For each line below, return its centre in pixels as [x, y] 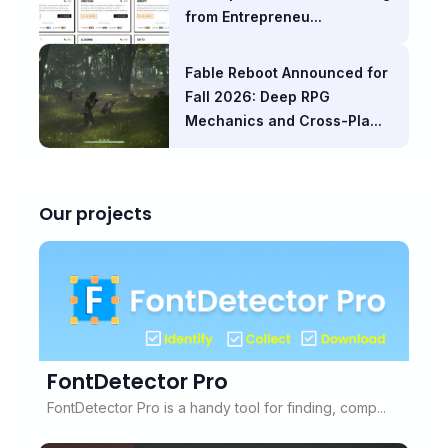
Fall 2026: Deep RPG [257, 96]
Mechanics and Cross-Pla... [283, 120]
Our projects [95, 213]
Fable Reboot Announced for [286, 72]
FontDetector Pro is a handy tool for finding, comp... [216, 407]
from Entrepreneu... [253, 16]
